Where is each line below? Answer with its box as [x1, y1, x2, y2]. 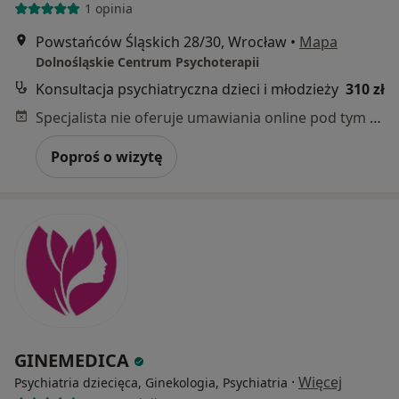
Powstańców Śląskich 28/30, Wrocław [36, 31, 287, 52]
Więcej [298, 371, 342, 392]
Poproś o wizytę [51, 146, 162, 167]
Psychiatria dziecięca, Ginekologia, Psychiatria [14, 373, 288, 391]
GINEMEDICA [14, 347, 134, 372]
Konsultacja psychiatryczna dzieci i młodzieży [36, 78, 338, 99]
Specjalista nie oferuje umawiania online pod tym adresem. [370, 107, 381, 127]
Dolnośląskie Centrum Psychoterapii [36, 53, 259, 70]
